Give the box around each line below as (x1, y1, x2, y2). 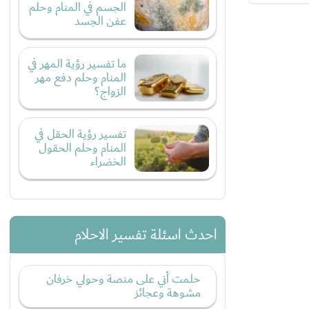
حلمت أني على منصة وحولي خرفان (46, 269, 201, 290)
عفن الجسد (74, 11, 126, 32)
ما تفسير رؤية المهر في (28, 54, 126, 74)
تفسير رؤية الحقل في (34, 124, 126, 145)
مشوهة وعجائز (134, 283, 201, 303)
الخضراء (90, 152, 126, 172)
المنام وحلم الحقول (39, 138, 126, 159)
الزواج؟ (94, 81, 126, 102)
